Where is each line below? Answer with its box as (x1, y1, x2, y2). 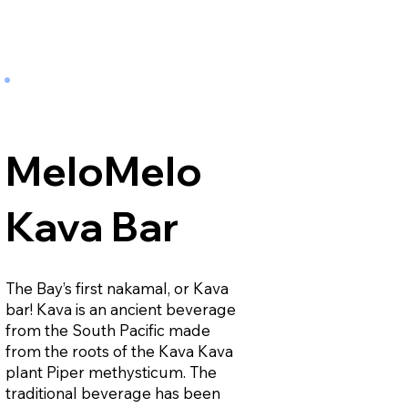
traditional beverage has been (5, 382, 220, 403)
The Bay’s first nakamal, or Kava (5, 278, 229, 298)
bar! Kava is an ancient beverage (5, 299, 236, 319)
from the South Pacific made (5, 320, 210, 340)
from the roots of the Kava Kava (5, 341, 233, 361)
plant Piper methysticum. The (5, 362, 217, 382)
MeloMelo (5, 145, 202, 196)
